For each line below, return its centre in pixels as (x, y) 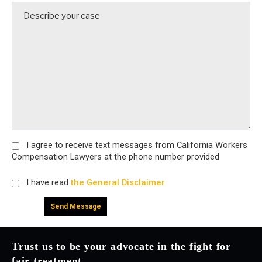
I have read (47, 182)
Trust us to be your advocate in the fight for (121, 246)
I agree (39, 145)
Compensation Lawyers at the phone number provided (116, 157)
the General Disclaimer (116, 182)
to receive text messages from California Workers (150, 145)
